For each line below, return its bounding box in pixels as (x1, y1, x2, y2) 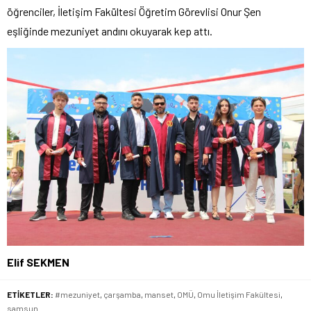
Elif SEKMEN (7, 255, 69, 269)
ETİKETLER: (7, 289, 53, 300)
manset (144, 289, 174, 300)
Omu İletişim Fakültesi (197, 289, 280, 300)
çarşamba (103, 289, 141, 300)
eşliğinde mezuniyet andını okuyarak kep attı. (7, 24, 212, 37)
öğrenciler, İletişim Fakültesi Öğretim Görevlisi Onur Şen (7, 4, 261, 18)
